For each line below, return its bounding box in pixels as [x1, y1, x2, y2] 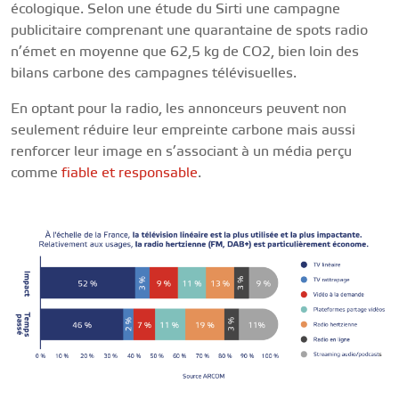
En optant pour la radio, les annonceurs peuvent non [11, 100, 346, 118]
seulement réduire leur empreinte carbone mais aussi [11, 121, 355, 139]
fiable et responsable [61, 164, 198, 182]
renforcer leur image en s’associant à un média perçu [11, 142, 352, 160]
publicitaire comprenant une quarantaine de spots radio [11, 21, 368, 39]
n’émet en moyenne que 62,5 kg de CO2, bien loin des [11, 43, 359, 61]
